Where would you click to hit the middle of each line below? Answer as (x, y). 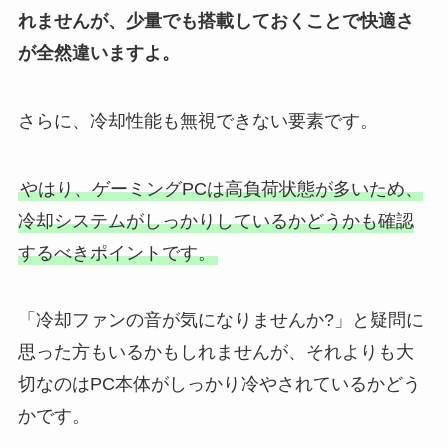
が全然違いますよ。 (98, 52)
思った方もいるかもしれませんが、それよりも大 (215, 352)
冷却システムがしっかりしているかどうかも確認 (215, 220)
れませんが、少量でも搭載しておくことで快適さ (215, 20)
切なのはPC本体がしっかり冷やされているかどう (219, 384)
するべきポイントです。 (116, 252)
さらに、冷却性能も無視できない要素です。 (197, 120)
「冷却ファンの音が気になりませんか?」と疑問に (220, 320)
